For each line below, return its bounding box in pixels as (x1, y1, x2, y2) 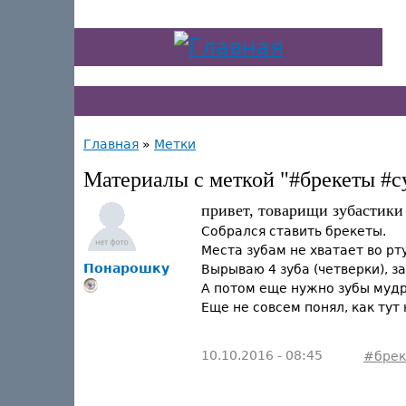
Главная (83, 137, 139, 151)
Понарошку (83, 261, 169, 275)
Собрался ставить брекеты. (201, 224, 386, 238)
